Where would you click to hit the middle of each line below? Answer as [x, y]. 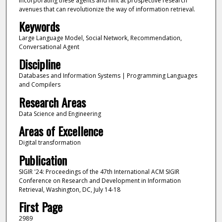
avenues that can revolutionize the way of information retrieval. [107, 9]
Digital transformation [50, 143]
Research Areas [52, 102]
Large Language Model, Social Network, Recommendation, [100, 38]
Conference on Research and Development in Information [100, 180]
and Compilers [39, 85]
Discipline [39, 64]
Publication [43, 160]
